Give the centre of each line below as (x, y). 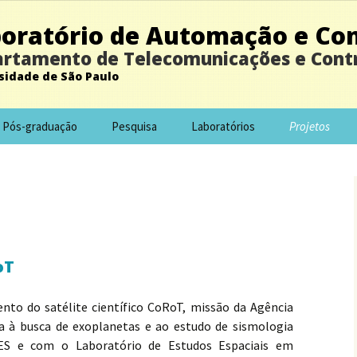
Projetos (310, 126)
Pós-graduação (40, 126)
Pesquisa (134, 126)
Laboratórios (223, 126)
